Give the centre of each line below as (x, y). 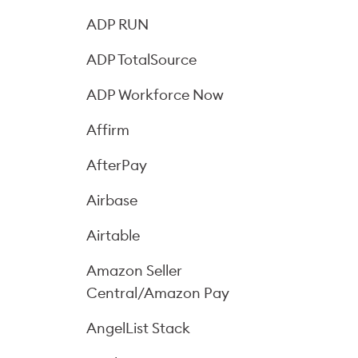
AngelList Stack (138, 328)
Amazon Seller (134, 270)
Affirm (108, 130)
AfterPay (117, 165)
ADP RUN (117, 24)
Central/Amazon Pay (158, 293)
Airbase (112, 200)
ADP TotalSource (141, 60)
